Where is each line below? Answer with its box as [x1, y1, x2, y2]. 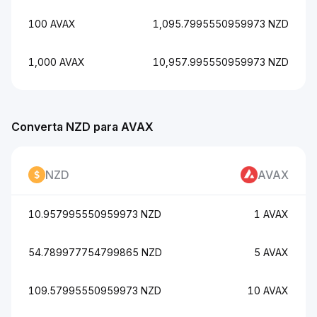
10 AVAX [248, 284, 289, 296]
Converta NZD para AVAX [11, 120, 154, 134]
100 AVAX [28, 18, 76, 30]
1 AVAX [254, 208, 289, 220]
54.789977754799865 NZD [28, 246, 162, 258]
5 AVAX [254, 246, 289, 258]
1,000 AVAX [28, 56, 85, 68]
